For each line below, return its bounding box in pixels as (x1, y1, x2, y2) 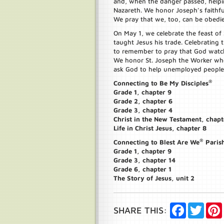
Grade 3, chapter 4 (113, 106, 172, 114)
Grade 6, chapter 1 (113, 165, 171, 173)
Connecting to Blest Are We (113, 138, 199, 146)
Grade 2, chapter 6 (113, 97, 172, 105)
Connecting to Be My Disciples (113, 79, 208, 87)
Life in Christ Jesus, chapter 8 (113, 124, 206, 132)
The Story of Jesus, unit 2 (113, 174, 194, 182)
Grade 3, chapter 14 (113, 156, 175, 164)
